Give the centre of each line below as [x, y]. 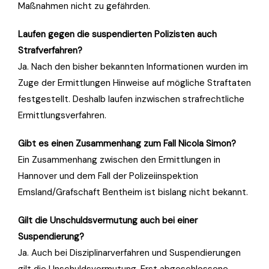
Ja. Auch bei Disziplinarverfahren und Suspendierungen [129, 252]
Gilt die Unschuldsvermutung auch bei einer [108, 220]
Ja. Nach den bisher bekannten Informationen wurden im [133, 66]
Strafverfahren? [50, 50]
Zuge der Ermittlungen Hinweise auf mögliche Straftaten [134, 83]
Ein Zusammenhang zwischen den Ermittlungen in [119, 159]
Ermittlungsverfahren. [62, 115]
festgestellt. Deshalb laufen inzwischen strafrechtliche [131, 99]
